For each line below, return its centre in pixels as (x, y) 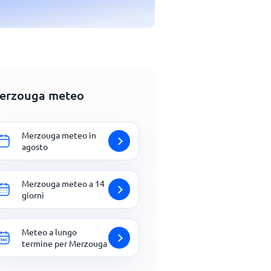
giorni (33, 195)
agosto (35, 146)
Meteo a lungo (49, 232)
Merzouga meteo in (59, 135)
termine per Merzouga (64, 243)
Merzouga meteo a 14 (63, 183)
